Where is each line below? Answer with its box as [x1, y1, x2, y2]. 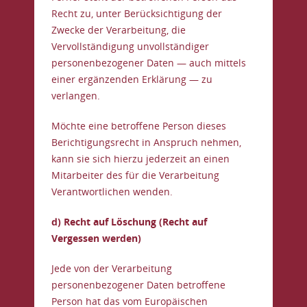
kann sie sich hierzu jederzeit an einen [51, 152, 230, 165]
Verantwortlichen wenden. [51, 185, 173, 198]
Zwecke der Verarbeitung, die [51, 23, 186, 36]
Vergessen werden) [51, 232, 141, 245]
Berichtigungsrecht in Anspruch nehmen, [51, 136, 241, 149]
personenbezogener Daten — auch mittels [51, 56, 246, 69]
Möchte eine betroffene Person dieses [51, 119, 226, 132]
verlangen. [51, 89, 100, 102]
